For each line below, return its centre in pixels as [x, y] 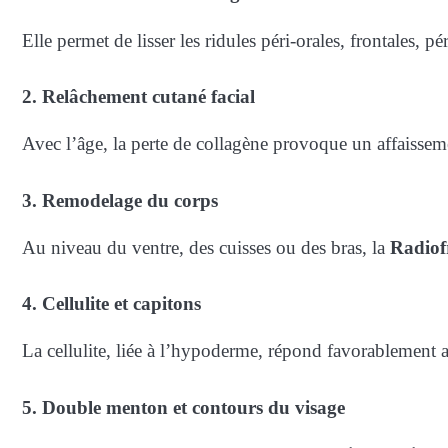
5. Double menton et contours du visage [183, 407]
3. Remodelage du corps [120, 200]
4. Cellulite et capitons [111, 304]
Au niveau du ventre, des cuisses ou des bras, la [206, 247]
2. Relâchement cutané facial [138, 97]
